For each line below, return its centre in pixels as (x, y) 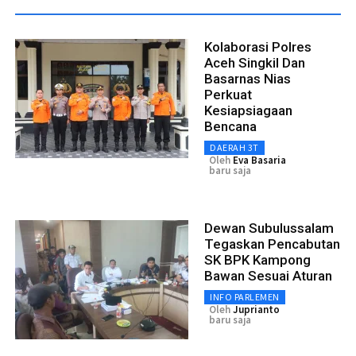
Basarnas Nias (248, 78)
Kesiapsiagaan (248, 110)
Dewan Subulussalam (269, 228)
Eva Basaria (259, 160)
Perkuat (228, 94)
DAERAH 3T (234, 147)
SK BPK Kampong (257, 259)
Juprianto (256, 309)
